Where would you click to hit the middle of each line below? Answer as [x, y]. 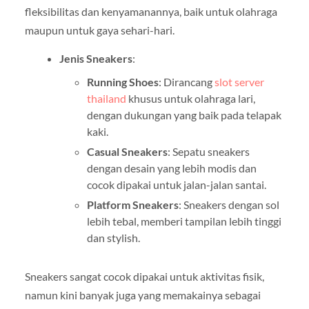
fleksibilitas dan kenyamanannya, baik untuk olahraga [151, 11]
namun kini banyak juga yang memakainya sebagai [142, 295]
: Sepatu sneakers [208, 152]
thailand [106, 99]
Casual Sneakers [127, 152]
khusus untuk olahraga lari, [190, 99]
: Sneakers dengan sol [229, 205]
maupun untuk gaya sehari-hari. [99, 30]
